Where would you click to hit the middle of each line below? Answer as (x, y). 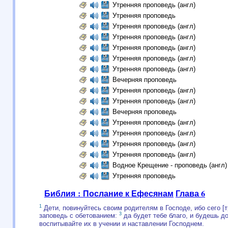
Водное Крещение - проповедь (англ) (169, 165)
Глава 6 (190, 193)
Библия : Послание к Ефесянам (109, 193)
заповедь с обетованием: (79, 216)
